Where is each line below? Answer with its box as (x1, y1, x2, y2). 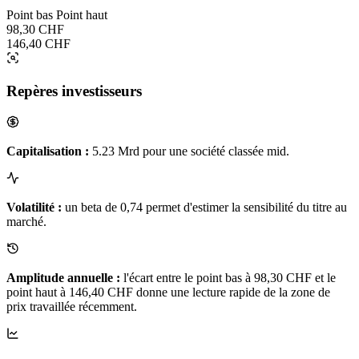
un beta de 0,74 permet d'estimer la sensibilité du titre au (62, 200, 347, 214)
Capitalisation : (6, 143, 89, 158)
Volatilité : (6, 200, 62, 214)
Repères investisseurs (6, 82, 142, 99)
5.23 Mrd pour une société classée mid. (89, 143, 289, 158)
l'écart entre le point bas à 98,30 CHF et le (120, 270, 336, 284)
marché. (6, 214, 46, 228)
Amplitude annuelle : (6, 270, 120, 284)
